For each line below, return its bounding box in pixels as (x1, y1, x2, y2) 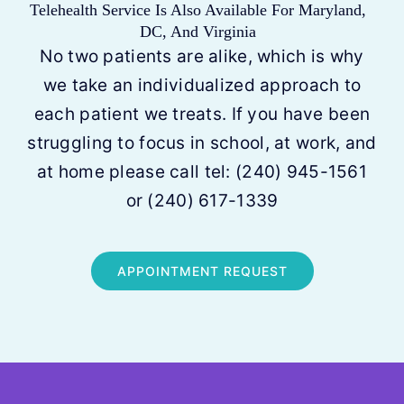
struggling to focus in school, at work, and (27, 133, 377, 153)
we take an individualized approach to (42, 75, 362, 96)
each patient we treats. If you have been (33, 104, 371, 124)
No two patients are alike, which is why (40, 46, 364, 67)
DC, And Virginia (139, 23, 256, 41)
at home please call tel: (36, 161, 236, 182)
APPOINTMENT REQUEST (116, 263, 288, 279)
